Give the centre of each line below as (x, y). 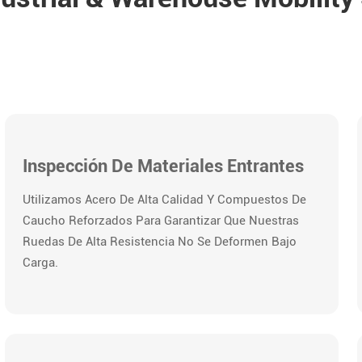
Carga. (40, 262)
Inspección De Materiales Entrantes (163, 165)
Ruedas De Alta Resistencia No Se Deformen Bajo (159, 241)
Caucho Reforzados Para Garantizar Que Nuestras (160, 220)
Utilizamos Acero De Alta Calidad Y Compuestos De (164, 199)
